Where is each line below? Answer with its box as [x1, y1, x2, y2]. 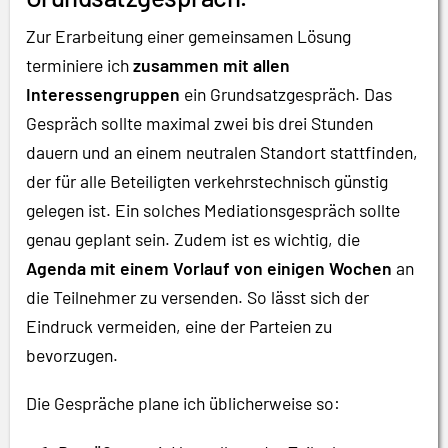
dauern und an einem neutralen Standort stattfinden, [26, 141, 418, 164]
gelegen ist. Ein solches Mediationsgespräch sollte [26, 199, 400, 222]
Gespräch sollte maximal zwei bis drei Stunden [26, 112, 373, 135]
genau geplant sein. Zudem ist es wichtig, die [26, 228, 360, 251]
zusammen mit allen [133, 54, 290, 77]
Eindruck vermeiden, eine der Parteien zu [26, 315, 332, 338]
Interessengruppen [26, 83, 180, 106]
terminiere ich [26, 54, 133, 77]
